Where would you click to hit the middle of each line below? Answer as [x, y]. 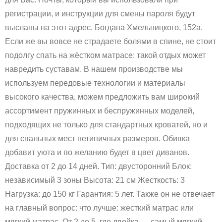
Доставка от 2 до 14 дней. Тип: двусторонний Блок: [98, 166]
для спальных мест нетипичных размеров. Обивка [97, 139]
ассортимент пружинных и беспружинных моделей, [100, 111]
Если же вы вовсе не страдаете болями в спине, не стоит [111, 42]
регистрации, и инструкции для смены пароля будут [100, 14]
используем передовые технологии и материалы [95, 83]
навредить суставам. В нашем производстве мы [94, 69]
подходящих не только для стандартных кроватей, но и [106, 125]
